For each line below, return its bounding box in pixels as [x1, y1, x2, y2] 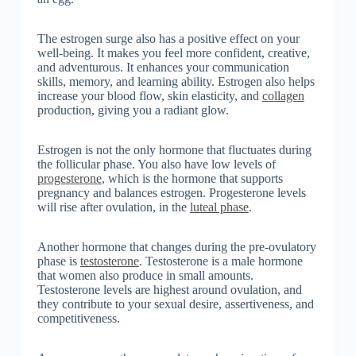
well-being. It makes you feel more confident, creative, [37, 46, 310, 60]
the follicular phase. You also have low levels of [37, 157, 276, 172]
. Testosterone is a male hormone [138, 254, 303, 269]
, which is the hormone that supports [101, 172, 283, 186]
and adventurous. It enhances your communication [37, 60, 289, 75]
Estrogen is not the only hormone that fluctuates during [37, 143, 311, 157]
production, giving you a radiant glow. [37, 103, 229, 118]
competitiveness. [37, 311, 120, 326]
